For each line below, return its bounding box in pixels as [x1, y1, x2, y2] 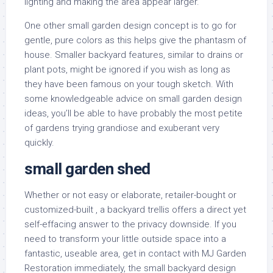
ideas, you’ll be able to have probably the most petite [24, 108, 243, 119]
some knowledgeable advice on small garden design [24, 93, 242, 105]
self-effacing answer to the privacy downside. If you [24, 219, 236, 230]
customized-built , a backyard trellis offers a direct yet [24, 204, 246, 216]
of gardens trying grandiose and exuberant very [24, 122, 219, 134]
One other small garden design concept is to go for [24, 20, 236, 32]
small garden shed [24, 160, 151, 179]
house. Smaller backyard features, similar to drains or [24, 49, 243, 61]
